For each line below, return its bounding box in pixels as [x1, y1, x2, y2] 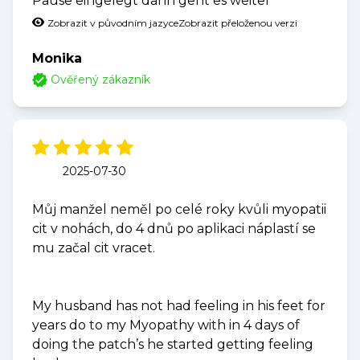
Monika [32, 51, 82, 67]
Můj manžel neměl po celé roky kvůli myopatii [32, 202, 326, 218]
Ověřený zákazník [51, 72, 151, 88]
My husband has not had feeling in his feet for [32, 298, 325, 314]
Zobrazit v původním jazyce [47, 17, 178, 30]
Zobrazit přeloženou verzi [178, 17, 297, 30]
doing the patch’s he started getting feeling [32, 337, 313, 353]
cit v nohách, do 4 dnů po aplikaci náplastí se [32, 221, 316, 237]
